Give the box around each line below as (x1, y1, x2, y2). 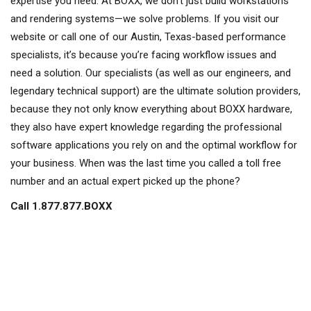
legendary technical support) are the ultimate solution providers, (10, 84, 301, 97)
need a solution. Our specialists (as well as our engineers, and (10, 66, 291, 79)
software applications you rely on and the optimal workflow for (10, 138, 297, 151)
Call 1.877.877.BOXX (10, 199, 112, 212)
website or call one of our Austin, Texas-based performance (10, 30, 286, 43)
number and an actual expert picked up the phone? (10, 174, 240, 187)
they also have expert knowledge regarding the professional (10, 120, 282, 133)
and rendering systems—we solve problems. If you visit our (10, 12, 279, 25)
